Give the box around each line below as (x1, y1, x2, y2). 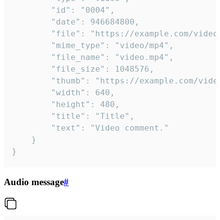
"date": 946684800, (12, 17, 51, 27)
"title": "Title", (12, 111, 51, 121)
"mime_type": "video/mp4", (12, 41, 51, 51)
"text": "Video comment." (12, 123, 51, 133)
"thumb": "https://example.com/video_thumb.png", (12, 76, 51, 86)
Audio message (4, 177, 64, 188)
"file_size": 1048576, (12, 64, 51, 74)
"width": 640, (12, 88, 51, 98)
